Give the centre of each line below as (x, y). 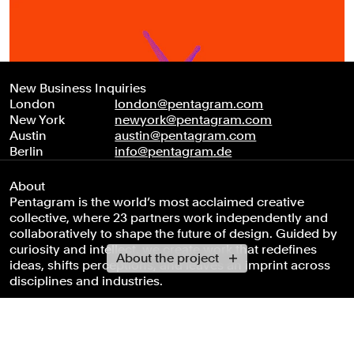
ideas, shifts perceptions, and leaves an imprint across (170, 265)
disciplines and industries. (86, 281)
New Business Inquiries (78, 88)
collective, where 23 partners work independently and (169, 218)
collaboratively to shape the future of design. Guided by (173, 234)
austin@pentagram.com (186, 136)
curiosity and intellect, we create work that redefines (163, 250)
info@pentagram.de (173, 152)
